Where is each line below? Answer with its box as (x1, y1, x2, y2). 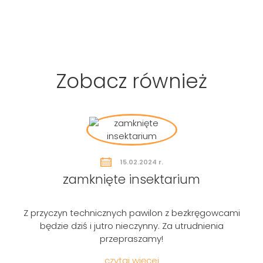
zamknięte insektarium (63, 170, 200, 188)
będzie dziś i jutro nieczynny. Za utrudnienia (39, 219, 224, 232)
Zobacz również (56, 67, 207, 95)
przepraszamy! (100, 232, 163, 245)
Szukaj (214, 232, 248, 245)
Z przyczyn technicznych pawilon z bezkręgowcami (23, 206, 240, 219)
